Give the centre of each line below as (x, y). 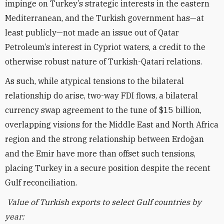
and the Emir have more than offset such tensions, (100, 153)
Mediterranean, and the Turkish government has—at (104, 18)
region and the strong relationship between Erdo (97, 139)
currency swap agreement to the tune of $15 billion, (103, 110)
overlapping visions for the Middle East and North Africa (112, 124)
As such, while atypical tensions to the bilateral (94, 81)
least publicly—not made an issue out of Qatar (92, 32)
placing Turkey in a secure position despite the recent (108, 168)
